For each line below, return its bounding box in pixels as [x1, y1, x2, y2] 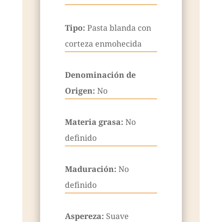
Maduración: [64, 164, 118, 175]
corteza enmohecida [64, 38, 142, 50]
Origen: [64, 85, 97, 97]
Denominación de [64, 69, 136, 81]
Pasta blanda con [87, 22, 151, 34]
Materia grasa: [64, 116, 125, 128]
